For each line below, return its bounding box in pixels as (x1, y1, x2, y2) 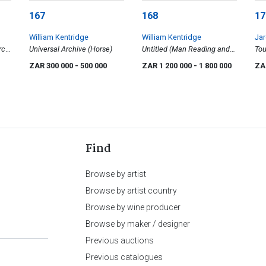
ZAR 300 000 (29, 61, 75, 71)
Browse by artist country (85, 186, 177, 196)
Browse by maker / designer (85, 219, 190, 229)
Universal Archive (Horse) (29, 45, 112, 54)
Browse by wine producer (85, 202, 180, 213)
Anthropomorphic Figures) (142, 56, 228, 66)
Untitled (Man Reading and (142, 45, 230, 54)
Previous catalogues (85, 252, 163, 262)
